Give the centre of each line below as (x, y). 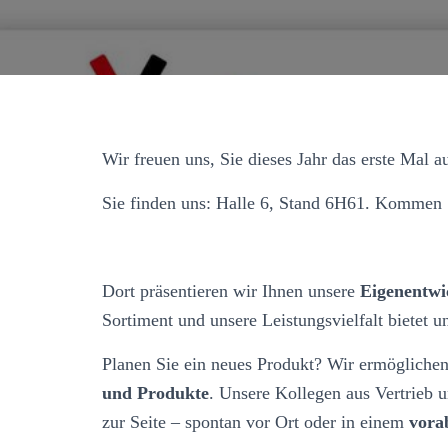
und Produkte (155, 392)
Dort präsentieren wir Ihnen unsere (231, 290)
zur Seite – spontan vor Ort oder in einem (253, 421)
